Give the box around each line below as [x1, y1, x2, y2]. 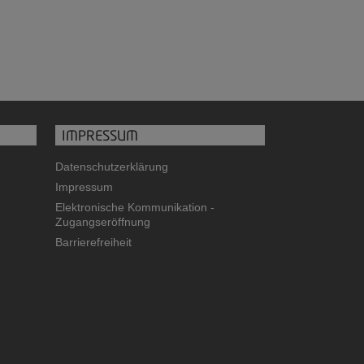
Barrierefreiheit [54, 236, 132, 249]
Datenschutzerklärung [54, 160, 168, 174]
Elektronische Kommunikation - [54, 201, 214, 214]
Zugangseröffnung [54, 215, 150, 229]
